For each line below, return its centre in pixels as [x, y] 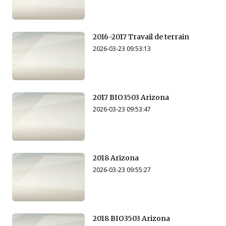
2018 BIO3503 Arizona [131, 219]
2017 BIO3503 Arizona [131, 98]
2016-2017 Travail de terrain [142, 37]
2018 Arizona [116, 158]
